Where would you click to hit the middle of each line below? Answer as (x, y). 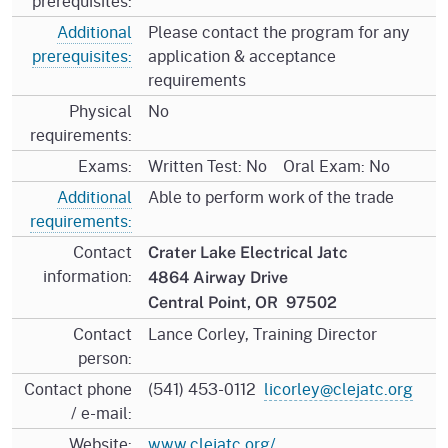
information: (87, 275)
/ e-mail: (101, 412)
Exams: (105, 165)
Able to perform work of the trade (271, 196)
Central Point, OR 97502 (242, 302)
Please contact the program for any (279, 31)
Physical (100, 110)
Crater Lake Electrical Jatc (248, 252)
